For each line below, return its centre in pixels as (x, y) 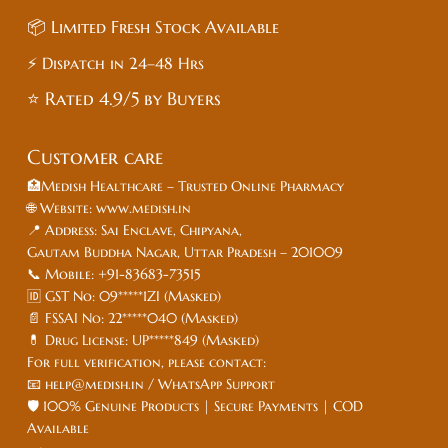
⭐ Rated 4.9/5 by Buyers (124, 98)
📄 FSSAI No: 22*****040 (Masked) (134, 317)
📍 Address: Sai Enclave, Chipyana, (136, 229)
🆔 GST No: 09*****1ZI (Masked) (126, 295)
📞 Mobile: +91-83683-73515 (116, 273)
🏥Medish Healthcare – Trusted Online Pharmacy (187, 185)
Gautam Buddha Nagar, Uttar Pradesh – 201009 (187, 251)
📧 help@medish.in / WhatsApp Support (151, 383)
